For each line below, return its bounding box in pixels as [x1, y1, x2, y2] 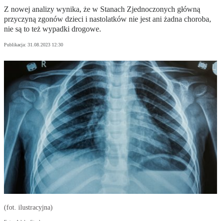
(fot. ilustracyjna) [4, 204, 53, 212]
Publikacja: [4, 42, 28, 48]
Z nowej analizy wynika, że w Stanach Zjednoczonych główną [4, 5, 200, 14]
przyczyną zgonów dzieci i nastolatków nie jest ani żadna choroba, [4, 15, 211, 24]
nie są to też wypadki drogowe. [4, 25, 101, 34]
